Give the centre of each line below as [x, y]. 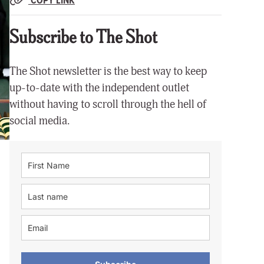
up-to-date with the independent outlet [99, 88]
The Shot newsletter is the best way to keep [108, 72]
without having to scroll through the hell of [108, 105]
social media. [39, 121]
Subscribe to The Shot [83, 39]
